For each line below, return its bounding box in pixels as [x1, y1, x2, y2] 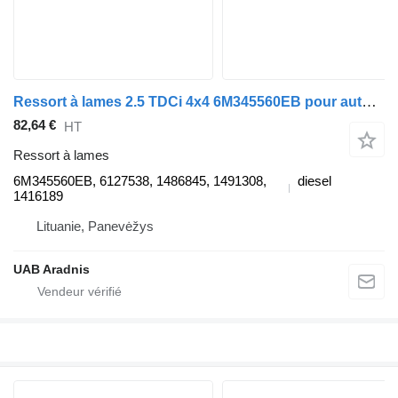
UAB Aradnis [13, 262, 90, 277]
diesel [298, 173, 331, 189]
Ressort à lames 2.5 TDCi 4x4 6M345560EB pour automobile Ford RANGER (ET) [362, 93, 377, 111]
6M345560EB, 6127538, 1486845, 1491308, [13, 173, 267, 189]
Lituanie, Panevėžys [36, 219, 154, 235]
